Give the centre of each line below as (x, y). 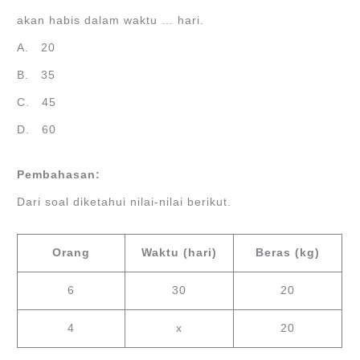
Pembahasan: (59, 174)
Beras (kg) (288, 252)
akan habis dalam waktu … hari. (111, 20)
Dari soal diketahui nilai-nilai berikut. (125, 202)
